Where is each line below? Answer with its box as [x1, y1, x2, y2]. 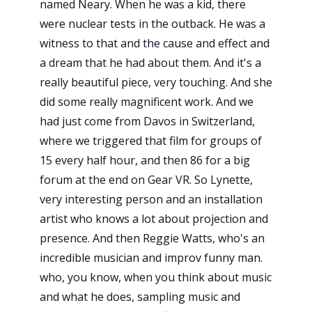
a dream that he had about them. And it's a [40, 54, 261, 70]
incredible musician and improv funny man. [40, 249, 263, 265]
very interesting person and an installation [40, 191, 263, 207]
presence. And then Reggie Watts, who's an [40, 230, 265, 246]
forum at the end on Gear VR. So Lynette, [40, 171, 253, 187]
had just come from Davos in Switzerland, [40, 113, 255, 129]
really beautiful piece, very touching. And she [40, 74, 272, 90]
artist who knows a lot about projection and [40, 210, 268, 226]
